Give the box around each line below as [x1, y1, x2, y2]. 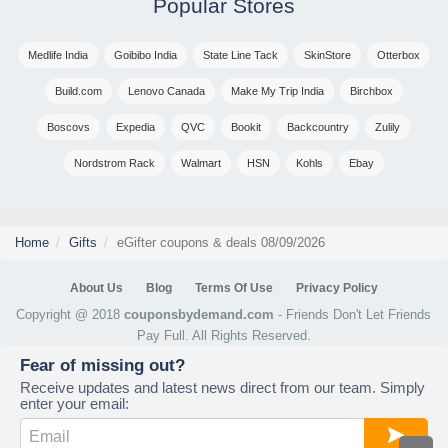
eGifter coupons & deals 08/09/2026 [117, 235, 325, 251]
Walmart [180, 157, 221, 170]
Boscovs [47, 121, 91, 134]
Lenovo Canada [127, 85, 205, 98]
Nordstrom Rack [73, 157, 155, 170]
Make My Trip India [230, 85, 324, 98]
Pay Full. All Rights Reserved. [136, 328, 311, 344]
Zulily [375, 121, 401, 134]
